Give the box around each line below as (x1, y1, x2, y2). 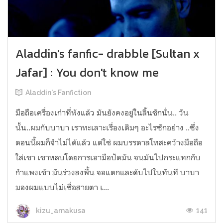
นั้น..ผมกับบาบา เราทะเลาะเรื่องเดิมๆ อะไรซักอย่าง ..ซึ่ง (15, 122, 199, 133)
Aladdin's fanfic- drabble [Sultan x (15, 45, 200, 63)
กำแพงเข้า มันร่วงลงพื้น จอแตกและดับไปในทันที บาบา (15, 167, 199, 178)
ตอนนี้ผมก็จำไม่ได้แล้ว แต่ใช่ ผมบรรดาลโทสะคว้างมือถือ (15, 137, 203, 148)
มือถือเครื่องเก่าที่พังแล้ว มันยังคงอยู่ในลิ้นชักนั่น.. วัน (15, 108, 189, 118)
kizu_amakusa (34, 206, 86, 215)
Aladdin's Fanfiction (25, 89, 91, 97)
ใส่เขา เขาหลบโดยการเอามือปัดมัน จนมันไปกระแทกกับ (15, 152, 201, 163)
